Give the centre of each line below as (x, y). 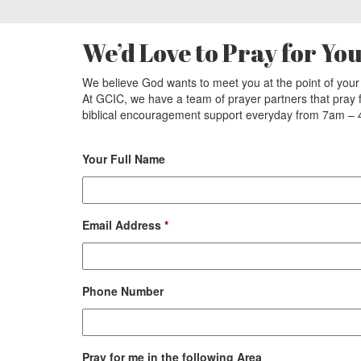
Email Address (122, 224)
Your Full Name (124, 158)
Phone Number (123, 290)
